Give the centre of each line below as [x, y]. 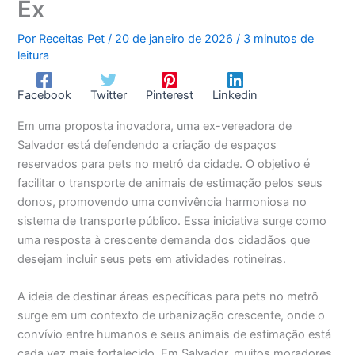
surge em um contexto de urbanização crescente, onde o [172, 315]
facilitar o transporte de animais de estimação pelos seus [170, 183]
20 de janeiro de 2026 [176, 38]
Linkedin [235, 95]
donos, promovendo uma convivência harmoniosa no [162, 202]
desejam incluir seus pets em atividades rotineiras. [152, 259]
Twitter [109, 95]
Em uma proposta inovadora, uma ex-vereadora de [155, 126]
